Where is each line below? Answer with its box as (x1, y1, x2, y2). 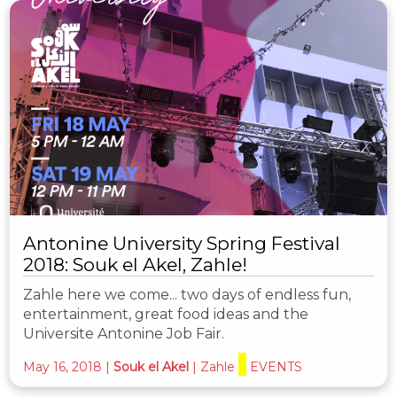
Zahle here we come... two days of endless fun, (23, 286, 351, 304)
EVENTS (250, 359, 302, 376)
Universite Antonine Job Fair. (23, 325, 224, 343)
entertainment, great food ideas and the (23, 306, 308, 323)
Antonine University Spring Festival (23, 232, 340, 255)
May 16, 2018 (23, 359, 102, 376)
